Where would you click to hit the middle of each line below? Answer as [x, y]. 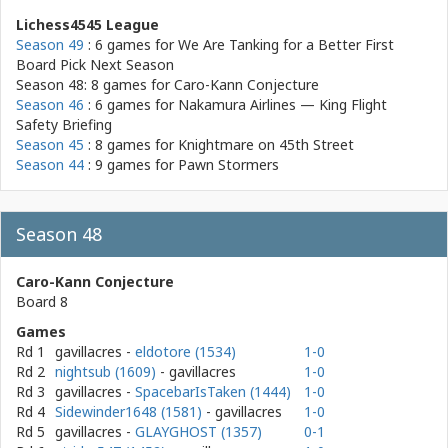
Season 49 [50, 44]
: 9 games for [131, 164]
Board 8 [42, 301]
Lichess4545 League [87, 24]
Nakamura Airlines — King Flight [282, 104]
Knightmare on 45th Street [266, 144]
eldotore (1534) [185, 351]
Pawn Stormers [228, 164]
